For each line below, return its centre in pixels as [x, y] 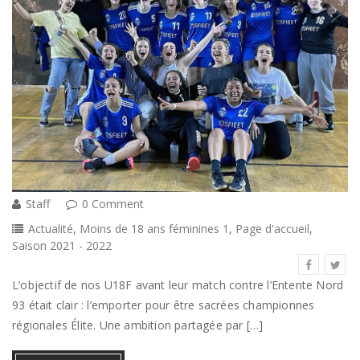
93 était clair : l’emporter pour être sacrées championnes [164, 305]
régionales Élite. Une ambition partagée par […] [138, 325]
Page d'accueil [272, 229]
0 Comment [113, 204]
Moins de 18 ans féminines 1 [154, 229]
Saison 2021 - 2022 [62, 246]
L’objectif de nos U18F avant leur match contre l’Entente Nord [178, 285]
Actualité [51, 229]
